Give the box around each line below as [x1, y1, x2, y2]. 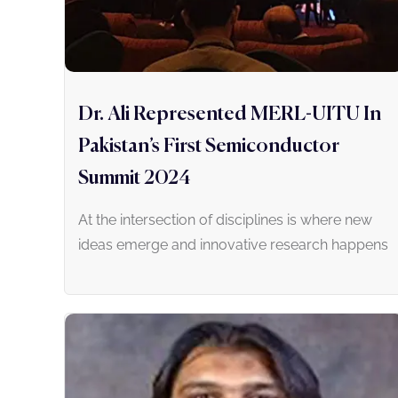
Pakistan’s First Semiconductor [78, 137, 339, 157]
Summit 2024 [78, 169, 191, 189]
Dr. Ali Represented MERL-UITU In [78, 105, 381, 125]
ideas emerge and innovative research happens [78, 236, 388, 254]
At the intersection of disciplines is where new [78, 211, 372, 229]
